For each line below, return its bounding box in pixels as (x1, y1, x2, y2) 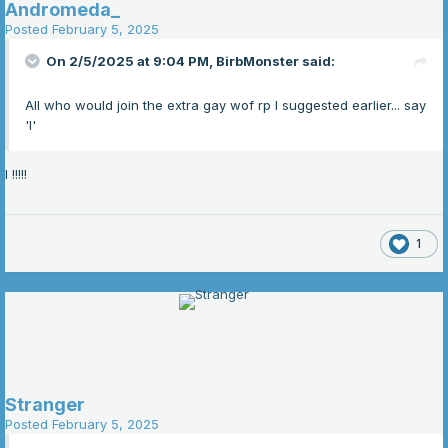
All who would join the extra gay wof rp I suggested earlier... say (25, 97, 426, 114)
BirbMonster (216, 53, 299, 70)
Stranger (5, 394, 85, 416)
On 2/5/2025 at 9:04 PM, (46, 53, 216, 70)
